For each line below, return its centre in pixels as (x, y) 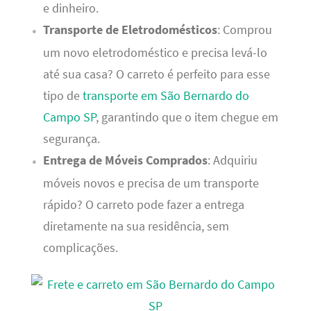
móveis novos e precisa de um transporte (151, 183)
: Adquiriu (232, 160)
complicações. (80, 247)
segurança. (71, 138)
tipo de (62, 95)
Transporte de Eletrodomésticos (130, 30)
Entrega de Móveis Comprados (125, 160)
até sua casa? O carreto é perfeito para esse (156, 74)
